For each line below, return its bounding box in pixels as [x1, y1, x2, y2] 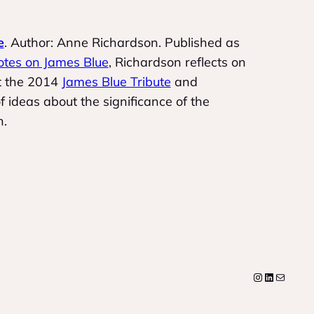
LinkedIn [263, 269, 306, 284]
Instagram [252, 269, 306, 284]
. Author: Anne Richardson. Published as [4, 34, 240, 50]
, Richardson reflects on [108, 53, 246, 70]
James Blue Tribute [61, 73, 171, 90]
